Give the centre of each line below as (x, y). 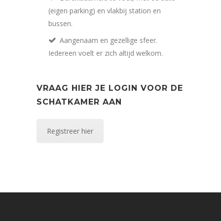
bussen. (60, 23)
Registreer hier (70, 131)
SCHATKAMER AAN (79, 102)
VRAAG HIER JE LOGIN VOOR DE (110, 88)
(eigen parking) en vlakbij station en (105, 10)
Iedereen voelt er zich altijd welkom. (106, 53)
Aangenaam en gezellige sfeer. (109, 40)
